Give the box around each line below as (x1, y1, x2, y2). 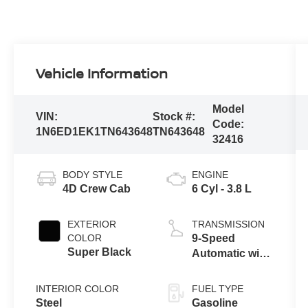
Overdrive (191, 262, 243, 274)
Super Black (67, 245, 132, 258)
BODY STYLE (63, 168, 123, 180)
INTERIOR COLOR (36, 283, 120, 294)
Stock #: (153, 111, 196, 123)
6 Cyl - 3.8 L (191, 182, 252, 195)
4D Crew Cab (63, 182, 131, 195)
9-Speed (191, 232, 235, 244)
